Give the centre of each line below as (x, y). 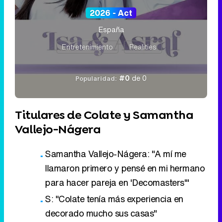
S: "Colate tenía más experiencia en (114, 198)
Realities (143, 47)
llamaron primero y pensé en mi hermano (125, 168)
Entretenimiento (87, 47)
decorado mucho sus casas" (101, 213)
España (111, 29)
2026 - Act (111, 13)
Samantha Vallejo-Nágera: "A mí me (116, 153)
